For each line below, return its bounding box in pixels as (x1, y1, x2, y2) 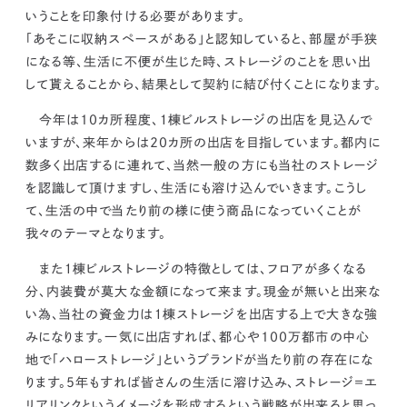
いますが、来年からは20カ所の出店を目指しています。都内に (25, 135, 382, 149)
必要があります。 (149, 9, 245, 23)
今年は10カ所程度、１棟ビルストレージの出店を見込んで (25, 113, 372, 126)
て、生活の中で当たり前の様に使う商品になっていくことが (25, 203, 362, 217)
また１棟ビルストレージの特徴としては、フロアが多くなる (25, 262, 367, 275)
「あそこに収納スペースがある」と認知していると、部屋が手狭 (25, 32, 379, 45)
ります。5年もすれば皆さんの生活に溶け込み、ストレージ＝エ (25, 375, 379, 389)
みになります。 (25, 330, 105, 343)
